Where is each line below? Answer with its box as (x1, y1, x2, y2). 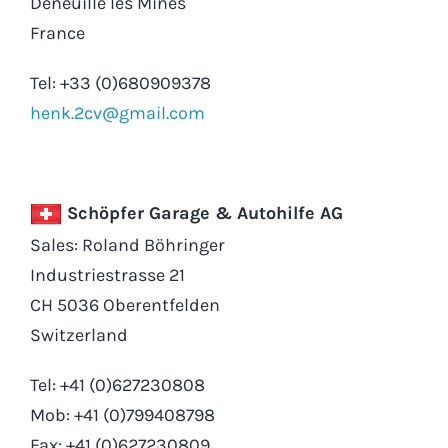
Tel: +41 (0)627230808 (29, 373, 205, 396)
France (29, 21, 85, 44)
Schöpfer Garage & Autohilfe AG (61, 201, 343, 224)
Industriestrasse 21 (29, 263, 185, 286)
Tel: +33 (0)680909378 (29, 71, 211, 94)
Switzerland (29, 323, 128, 346)
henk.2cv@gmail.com (29, 101, 205, 124)
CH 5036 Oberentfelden (29, 293, 220, 316)
